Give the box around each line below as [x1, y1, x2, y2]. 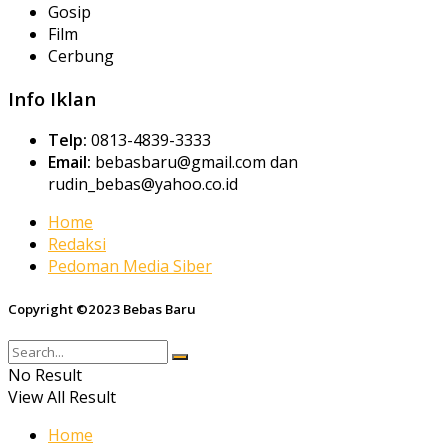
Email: [48, 151, 91, 174]
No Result [8, 363, 82, 386]
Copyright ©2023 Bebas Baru [8, 299, 196, 318]
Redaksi [48, 233, 106, 256]
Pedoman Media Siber [48, 255, 212, 278]
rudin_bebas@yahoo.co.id [48, 173, 238, 196]
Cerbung [48, 44, 114, 67]
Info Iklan [8, 85, 96, 111]
